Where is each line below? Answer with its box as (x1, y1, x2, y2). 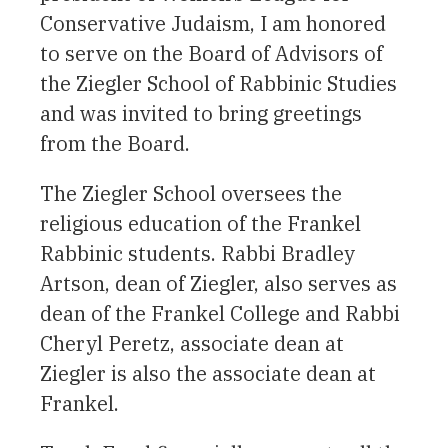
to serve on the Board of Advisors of (40, 39, 383, 67)
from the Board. (40, 129, 190, 157)
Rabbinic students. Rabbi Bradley (40, 239, 355, 267)
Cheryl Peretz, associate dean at (40, 329, 344, 357)
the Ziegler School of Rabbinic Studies (40, 69, 397, 97)
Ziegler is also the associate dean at (40, 359, 376, 387)
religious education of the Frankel (40, 209, 361, 237)
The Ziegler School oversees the (40, 179, 342, 207)
